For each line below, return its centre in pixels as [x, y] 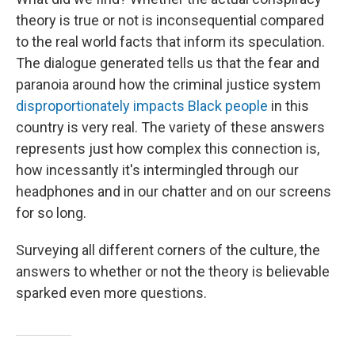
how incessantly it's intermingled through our [157, 170]
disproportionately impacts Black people [142, 106]
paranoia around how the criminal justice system [168, 85]
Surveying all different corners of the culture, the [168, 250]
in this [288, 106]
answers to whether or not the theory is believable [173, 272]
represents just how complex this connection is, [168, 149]
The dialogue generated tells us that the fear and [168, 63]
